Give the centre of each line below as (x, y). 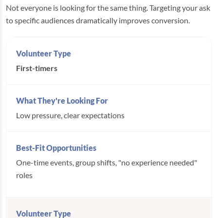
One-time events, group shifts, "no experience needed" (107, 162)
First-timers (37, 68)
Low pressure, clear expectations (70, 115)
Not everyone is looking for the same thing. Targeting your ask (108, 8)
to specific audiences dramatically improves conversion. (98, 20)
